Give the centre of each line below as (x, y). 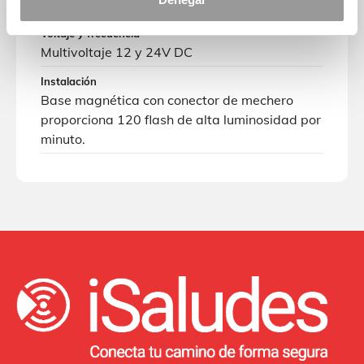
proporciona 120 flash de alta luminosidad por (181, 120)
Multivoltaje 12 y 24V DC (117, 52)
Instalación (69, 82)
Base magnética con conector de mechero (167, 100)
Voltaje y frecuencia (90, 34)
